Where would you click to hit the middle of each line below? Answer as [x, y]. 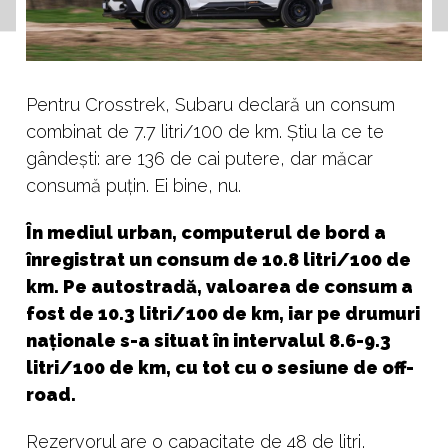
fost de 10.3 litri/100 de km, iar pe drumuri [223, 313]
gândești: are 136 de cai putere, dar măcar [199, 158]
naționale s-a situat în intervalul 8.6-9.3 [208, 340]
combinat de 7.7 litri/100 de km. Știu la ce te [205, 131]
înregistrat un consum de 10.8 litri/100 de [218, 259]
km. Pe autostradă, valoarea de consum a [219, 286]
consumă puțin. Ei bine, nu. [133, 185]
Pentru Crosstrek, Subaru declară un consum [210, 104]
